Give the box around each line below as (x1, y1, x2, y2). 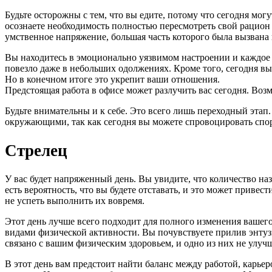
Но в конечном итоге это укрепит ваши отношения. (5, 74, 220, 85)
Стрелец (5, 141, 67, 160)
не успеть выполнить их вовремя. (5, 195, 144, 206)
